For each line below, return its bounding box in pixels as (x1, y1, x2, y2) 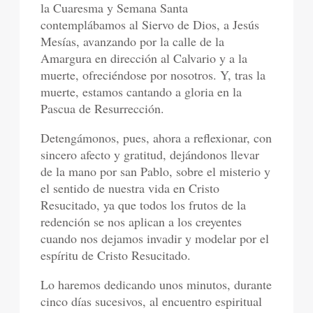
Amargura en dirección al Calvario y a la (41, 50, 248, 67)
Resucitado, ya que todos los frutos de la (41, 196, 247, 214)
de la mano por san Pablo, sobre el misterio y (41, 163, 271, 180)
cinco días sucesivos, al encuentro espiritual (41, 293, 263, 310)
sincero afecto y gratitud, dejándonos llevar (41, 146, 260, 163)
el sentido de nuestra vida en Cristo (41, 180, 220, 197)
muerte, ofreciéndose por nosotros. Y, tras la (41, 66, 266, 84)
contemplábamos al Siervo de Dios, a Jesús (41, 16, 260, 34)
